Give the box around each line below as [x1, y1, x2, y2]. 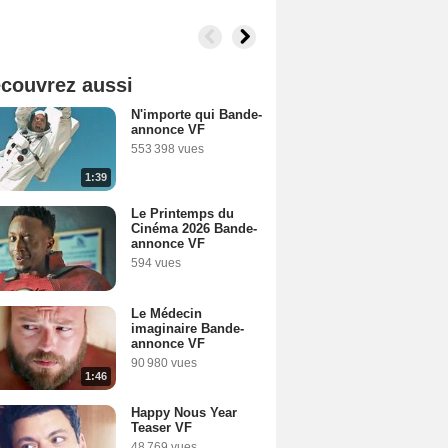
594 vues [131, 256, 181, 271]
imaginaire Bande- [131, 320, 244, 336]
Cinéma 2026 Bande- [131, 221, 257, 237]
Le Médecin [131, 305, 202, 321]
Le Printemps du [131, 206, 234, 222]
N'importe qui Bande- [131, 107, 262, 122]
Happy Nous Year [131, 405, 237, 421]
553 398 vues [131, 142, 204, 156]
